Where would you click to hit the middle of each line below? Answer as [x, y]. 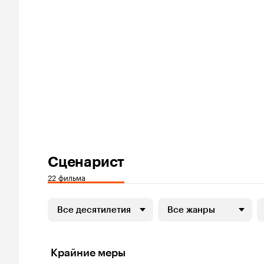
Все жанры [191, 210]
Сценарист [86, 162]
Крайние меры [88, 253]
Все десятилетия [94, 210]
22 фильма [67, 177]
